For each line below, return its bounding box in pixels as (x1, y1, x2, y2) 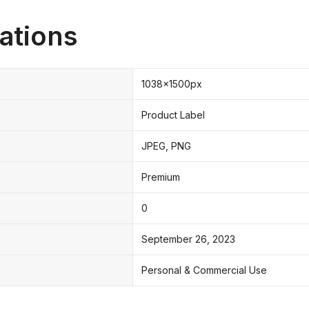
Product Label (141, 109, 205, 121)
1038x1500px (141, 78, 202, 90)
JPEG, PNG (141, 140, 191, 152)
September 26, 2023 (141, 233, 235, 246)
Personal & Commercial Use (141, 264, 267, 277)
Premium (141, 171, 180, 183)
